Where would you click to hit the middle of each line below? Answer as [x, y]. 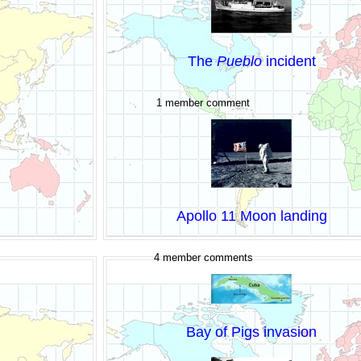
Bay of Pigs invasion [252, 332]
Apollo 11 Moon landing [251, 216]
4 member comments [203, 257]
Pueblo [239, 61]
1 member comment [203, 102]
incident [288, 61]
